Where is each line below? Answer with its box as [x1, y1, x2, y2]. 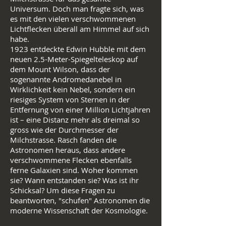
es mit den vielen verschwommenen [10, 14, 136, 24]
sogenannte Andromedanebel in [10, 74, 122, 84]
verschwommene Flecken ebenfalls [10, 155, 132, 165]
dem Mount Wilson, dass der [10, 64, 110, 74]
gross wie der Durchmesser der [10, 125, 119, 135]
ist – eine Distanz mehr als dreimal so [10, 115, 140, 125]
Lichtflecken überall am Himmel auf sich [10, 24, 149, 34]
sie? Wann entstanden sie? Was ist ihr [10, 175, 139, 185]
